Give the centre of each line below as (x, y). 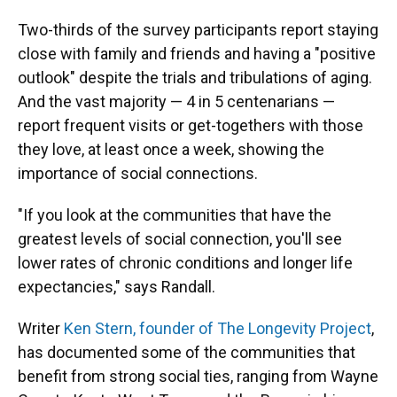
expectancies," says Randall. (117, 287)
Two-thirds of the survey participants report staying (198, 30)
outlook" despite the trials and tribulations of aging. (195, 78)
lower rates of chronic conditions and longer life (185, 263)
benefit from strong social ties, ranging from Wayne (198, 376)
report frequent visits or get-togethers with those (191, 125)
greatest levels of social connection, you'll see (180, 239)
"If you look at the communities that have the (175, 215)
